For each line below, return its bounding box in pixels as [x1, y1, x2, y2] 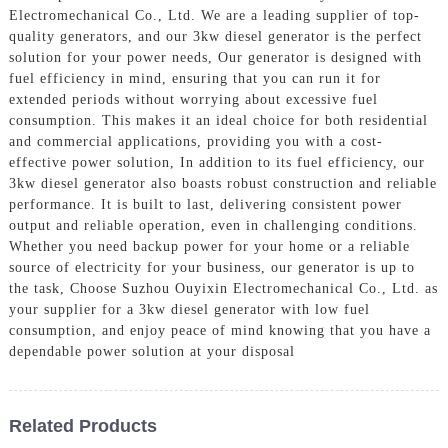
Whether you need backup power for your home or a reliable [8, 238, 410, 254]
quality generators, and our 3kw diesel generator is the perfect [8, 28, 422, 44]
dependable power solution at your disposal [8, 343, 295, 359]
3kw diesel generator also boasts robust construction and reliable [8, 175, 437, 191]
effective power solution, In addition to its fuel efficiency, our [8, 154, 425, 170]
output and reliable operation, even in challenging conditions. [8, 217, 418, 233]
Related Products [8, 415, 157, 436]
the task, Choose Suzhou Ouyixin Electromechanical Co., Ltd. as [8, 280, 438, 296]
